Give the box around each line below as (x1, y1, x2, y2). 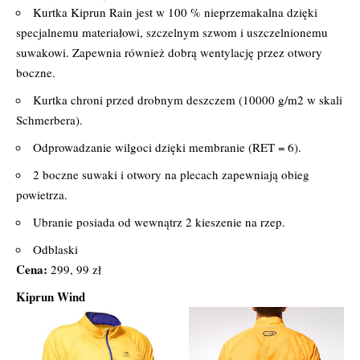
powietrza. (16, 186, 67, 203)
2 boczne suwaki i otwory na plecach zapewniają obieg (33, 166, 309, 183)
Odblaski (33, 241, 78, 258)
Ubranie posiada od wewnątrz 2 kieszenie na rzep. (33, 214, 285, 231)
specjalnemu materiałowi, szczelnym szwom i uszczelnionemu (16, 24, 328, 41)
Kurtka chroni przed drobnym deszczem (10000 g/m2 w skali (33, 92, 342, 108)
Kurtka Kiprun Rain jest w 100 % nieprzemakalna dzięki (33, 4, 317, 21)
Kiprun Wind (16, 288, 85, 306)
